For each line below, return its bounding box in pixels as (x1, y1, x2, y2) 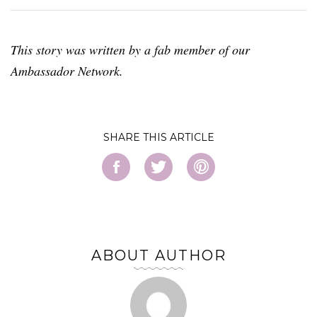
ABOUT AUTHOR (91, 246, 226, 264)
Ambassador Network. (11, 62, 123, 79)
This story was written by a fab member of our (11, 40, 250, 58)
